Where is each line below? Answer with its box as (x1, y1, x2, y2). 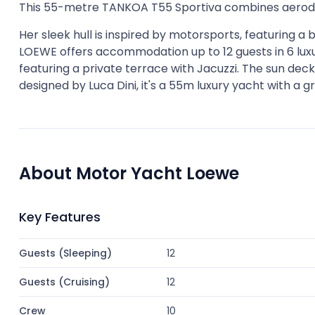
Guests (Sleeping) (19, 246, 112, 260)
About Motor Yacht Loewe (19, 162, 239, 185)
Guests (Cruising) (19, 275, 110, 289)
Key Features (19, 208, 101, 226)
